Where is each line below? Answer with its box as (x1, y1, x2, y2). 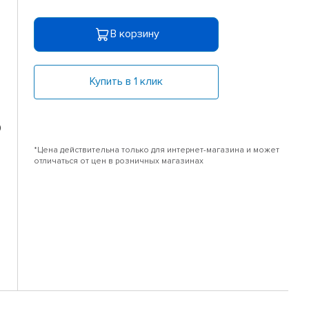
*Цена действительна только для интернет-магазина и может (34, 145, 280, 156)
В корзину (110, 27, 159, 41)
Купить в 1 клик (90, 74, 163, 89)
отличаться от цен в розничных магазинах (34, 156, 204, 167)
